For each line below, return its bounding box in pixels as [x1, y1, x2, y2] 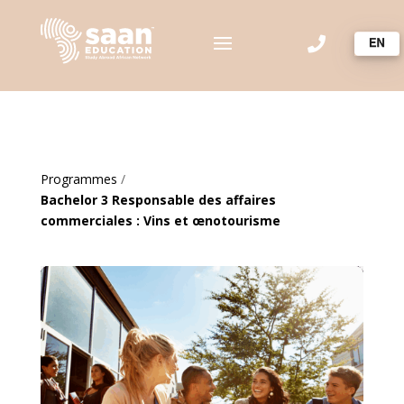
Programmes [40, 170, 117, 188]
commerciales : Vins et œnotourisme [40, 212, 280, 230]
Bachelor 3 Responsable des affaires [40, 191, 276, 209]
